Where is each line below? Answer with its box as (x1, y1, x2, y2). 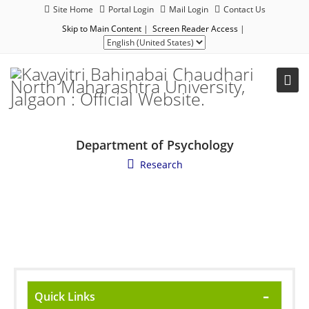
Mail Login (168, 3, 208, 15)
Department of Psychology (75, 137, 234, 153)
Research (139, 158, 183, 171)
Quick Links (34, 289, 95, 304)
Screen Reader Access (152, 23, 238, 34)
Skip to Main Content (62, 23, 141, 34)
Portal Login (108, 3, 154, 15)
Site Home (52, 3, 93, 15)
